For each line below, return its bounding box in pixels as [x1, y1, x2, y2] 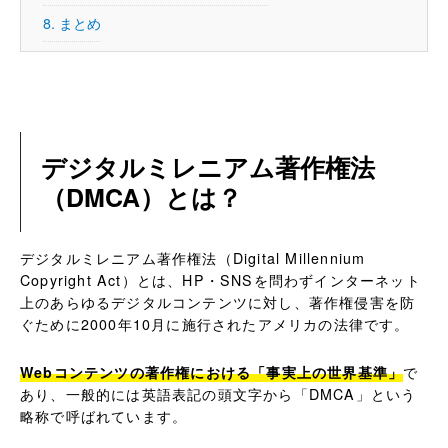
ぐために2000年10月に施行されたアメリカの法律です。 [20, 314, 410, 335]
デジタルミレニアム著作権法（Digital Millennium [20, 248, 366, 269]
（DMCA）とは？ [41, 179, 242, 216]
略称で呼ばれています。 [20, 406, 188, 427]
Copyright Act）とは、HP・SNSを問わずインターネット [20, 270, 421, 291]
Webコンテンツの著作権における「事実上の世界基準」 [20, 362, 404, 383]
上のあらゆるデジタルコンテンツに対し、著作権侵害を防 [20, 292, 416, 313]
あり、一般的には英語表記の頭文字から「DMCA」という [20, 384, 417, 405]
